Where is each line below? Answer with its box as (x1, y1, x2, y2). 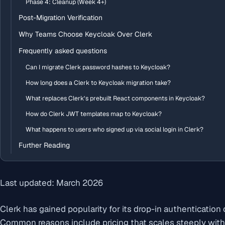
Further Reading (19, 141, 70, 150)
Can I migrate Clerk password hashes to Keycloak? (26, 63, 170, 71)
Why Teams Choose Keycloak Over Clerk (19, 30, 152, 39)
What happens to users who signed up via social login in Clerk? (26, 125, 203, 134)
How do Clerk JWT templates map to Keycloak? (26, 109, 162, 118)
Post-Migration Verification (19, 13, 102, 22)
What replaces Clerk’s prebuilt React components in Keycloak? (26, 94, 205, 102)
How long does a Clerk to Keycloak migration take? (26, 78, 171, 87)
